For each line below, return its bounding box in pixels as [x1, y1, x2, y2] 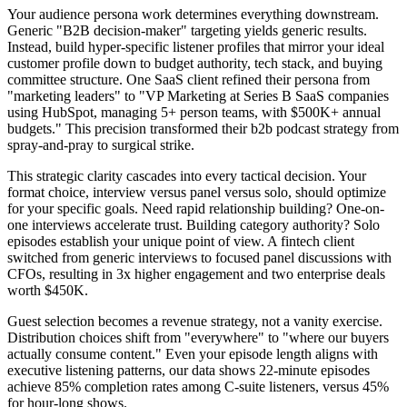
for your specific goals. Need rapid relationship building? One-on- [7, 201, 384, 217]
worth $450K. [7, 283, 88, 299]
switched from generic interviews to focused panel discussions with [7, 250, 392, 266]
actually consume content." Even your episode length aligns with [7, 346, 378, 362]
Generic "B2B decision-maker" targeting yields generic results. [7, 23, 367, 39]
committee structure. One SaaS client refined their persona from [7, 72, 370, 88]
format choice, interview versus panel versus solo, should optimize [7, 184, 386, 201]
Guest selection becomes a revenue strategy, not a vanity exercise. [7, 313, 382, 330]
